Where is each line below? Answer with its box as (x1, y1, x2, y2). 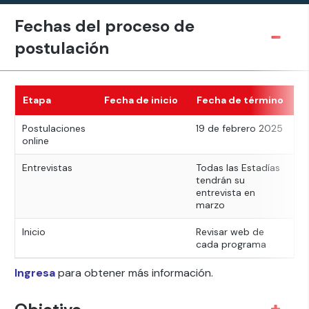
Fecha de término (196, 94, 283, 106)
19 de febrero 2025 (195, 122, 283, 134)
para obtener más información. (54, 266, 213, 280)
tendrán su (195, 174, 245, 186)
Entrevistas (21, 161, 72, 174)
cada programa (195, 238, 266, 250)
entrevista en (195, 186, 255, 199)
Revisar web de (195, 226, 264, 238)
